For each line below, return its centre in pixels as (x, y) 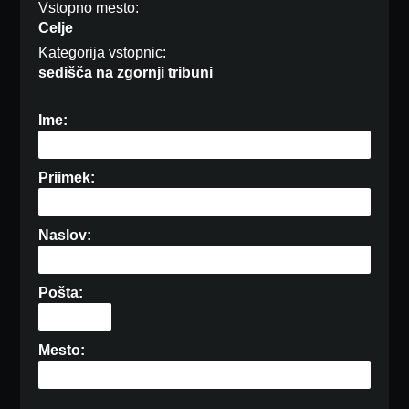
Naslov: (65, 236)
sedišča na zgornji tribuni (126, 73)
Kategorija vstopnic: (103, 53)
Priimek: (67, 178)
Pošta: (61, 293)
